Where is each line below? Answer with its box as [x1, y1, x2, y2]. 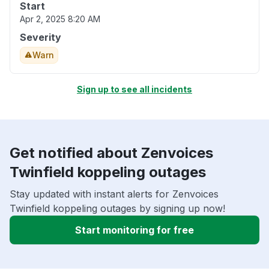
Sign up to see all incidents [77, 84, 192, 95]
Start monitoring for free [75, 224, 194, 237]
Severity [20, 31, 61, 44]
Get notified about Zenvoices [10, 144, 213, 162]
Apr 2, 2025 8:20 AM [20, 14, 100, 25]
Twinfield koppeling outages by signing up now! [10, 202, 225, 215]
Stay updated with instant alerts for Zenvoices [10, 188, 219, 201]
